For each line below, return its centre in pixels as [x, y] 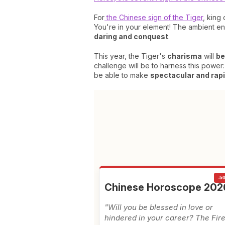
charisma [185, 56]
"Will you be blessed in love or [159, 207]
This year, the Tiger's [131, 56]
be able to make [122, 75]
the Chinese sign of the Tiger [154, 17]
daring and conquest [131, 36]
